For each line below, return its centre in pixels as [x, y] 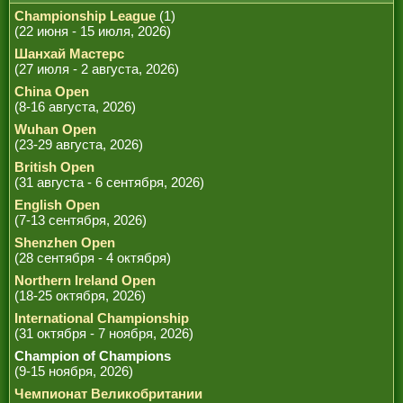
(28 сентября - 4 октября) [93, 258]
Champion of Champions [93, 356]
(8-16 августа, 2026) [75, 107]
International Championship [102, 318]
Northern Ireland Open [85, 280]
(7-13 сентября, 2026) [81, 220]
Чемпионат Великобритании [108, 394]
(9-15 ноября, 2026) [74, 371]
